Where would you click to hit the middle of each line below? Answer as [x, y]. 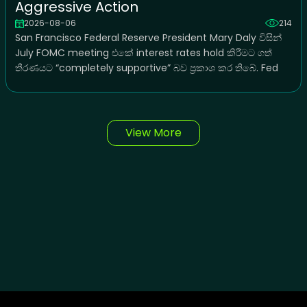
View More [153, 133]
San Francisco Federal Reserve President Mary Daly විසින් [148, 38]
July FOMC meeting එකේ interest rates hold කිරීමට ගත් [143, 53]
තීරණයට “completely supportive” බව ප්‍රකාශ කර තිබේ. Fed [146, 68]
